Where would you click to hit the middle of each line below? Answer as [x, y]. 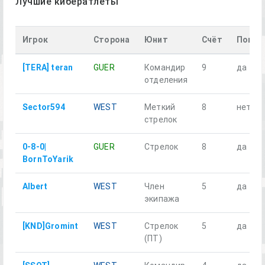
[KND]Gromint [51, 226]
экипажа [162, 199]
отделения [166, 80]
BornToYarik [48, 159]
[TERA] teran [48, 67]
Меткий [160, 107]
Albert [35, 186]
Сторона [112, 40]
